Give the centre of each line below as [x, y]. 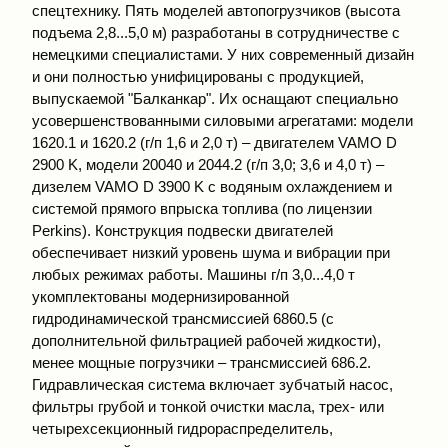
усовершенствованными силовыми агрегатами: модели [222, 120]
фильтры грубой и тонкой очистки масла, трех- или [208, 406]
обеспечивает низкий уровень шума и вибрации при [211, 252]
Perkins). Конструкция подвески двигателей [182, 230]
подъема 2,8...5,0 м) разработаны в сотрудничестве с [216, 32]
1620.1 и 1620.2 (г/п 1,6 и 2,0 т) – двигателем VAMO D [214, 142]
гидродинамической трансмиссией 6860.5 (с [183, 318]
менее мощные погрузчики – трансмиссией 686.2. [201, 362]
